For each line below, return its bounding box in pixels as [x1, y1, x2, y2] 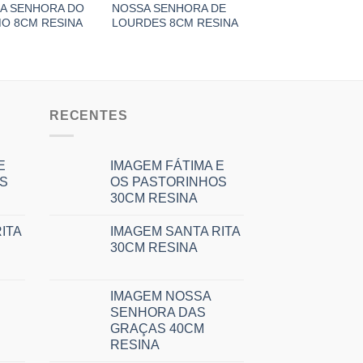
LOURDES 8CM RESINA [112, 16, 239, 30]
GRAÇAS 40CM [110, 321, 204, 335]
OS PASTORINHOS [110, 174, 227, 189]
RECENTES [49, 109, 128, 123]
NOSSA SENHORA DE [112, 2, 227, 15]
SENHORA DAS [110, 305, 206, 319]
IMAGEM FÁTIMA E [110, 158, 224, 173]
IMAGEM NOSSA [110, 288, 211, 303]
